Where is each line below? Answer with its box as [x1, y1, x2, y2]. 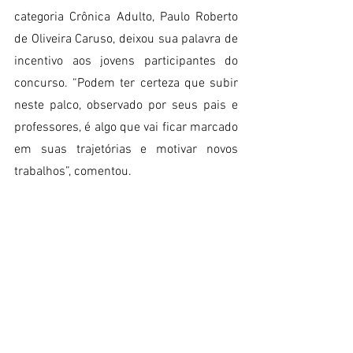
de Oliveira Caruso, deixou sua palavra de [14, 32, 238, 48]
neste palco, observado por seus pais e [14, 98, 238, 114]
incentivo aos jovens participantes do [14, 54, 238, 70]
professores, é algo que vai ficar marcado [14, 120, 238, 136]
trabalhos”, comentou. [14, 164, 132, 180]
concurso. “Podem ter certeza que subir [14, 76, 238, 92]
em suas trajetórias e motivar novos [14, 142, 238, 158]
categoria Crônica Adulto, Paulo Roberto [14, 9, 238, 26]
